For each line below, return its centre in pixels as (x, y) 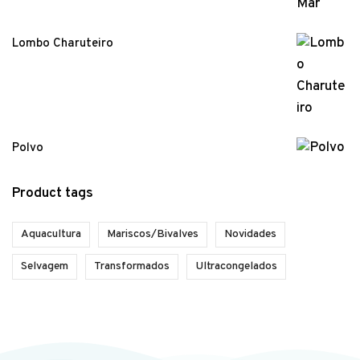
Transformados (132, 267)
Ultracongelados (236, 267)
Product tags (53, 194)
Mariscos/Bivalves (153, 235)
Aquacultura (51, 235)
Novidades (250, 235)
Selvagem (45, 267)
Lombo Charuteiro (63, 44)
